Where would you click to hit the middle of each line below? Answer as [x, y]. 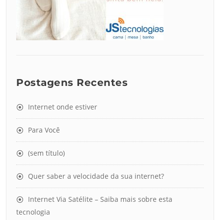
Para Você [44, 130]
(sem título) [46, 153]
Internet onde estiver [63, 107]
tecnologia [33, 212]
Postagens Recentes [72, 83]
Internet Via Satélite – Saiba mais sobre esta [100, 199]
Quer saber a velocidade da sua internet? [96, 176]
